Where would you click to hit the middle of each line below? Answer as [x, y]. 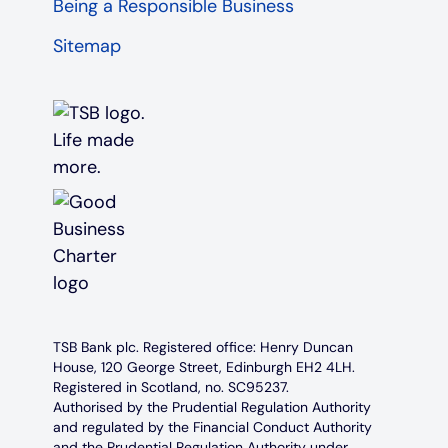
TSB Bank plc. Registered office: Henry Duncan [202, 347]
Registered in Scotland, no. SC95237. [170, 387]
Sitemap [86, 46]
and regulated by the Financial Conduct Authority [212, 427]
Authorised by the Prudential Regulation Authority [211, 407]
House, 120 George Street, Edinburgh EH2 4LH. [203, 367]
